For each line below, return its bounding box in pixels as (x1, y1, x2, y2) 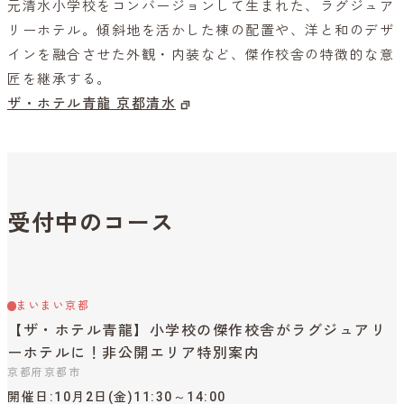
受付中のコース (7, 210, 175, 236)
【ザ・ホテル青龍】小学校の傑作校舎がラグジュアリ (7, 322, 386, 339)
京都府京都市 (7, 366, 80, 379)
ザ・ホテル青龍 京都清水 (7, 96, 176, 112)
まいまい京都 (16, 299, 90, 312)
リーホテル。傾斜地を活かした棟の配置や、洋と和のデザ (7, 23, 394, 39)
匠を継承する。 (7, 71, 112, 87)
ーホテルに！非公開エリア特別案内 (7, 344, 260, 362)
